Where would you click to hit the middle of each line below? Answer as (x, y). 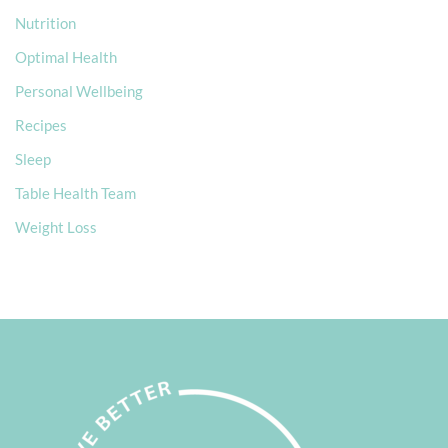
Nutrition (45, 22)
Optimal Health (66, 56)
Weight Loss (56, 226)
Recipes (41, 124)
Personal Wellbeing (79, 90)
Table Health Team (75, 192)
